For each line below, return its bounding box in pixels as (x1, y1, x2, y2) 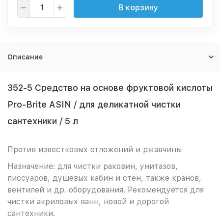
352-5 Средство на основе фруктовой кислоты (7, 82, 213, 93)
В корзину (118, 3, 158, 12)
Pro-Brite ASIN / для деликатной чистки (7, 99, 181, 110)
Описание (7, 53, 43, 61)
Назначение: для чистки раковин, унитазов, (7, 162, 178, 171)
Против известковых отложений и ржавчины (7, 145, 182, 154)
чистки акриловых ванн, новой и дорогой (7, 197, 169, 206)
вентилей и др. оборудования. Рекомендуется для (7, 185, 204, 194)
